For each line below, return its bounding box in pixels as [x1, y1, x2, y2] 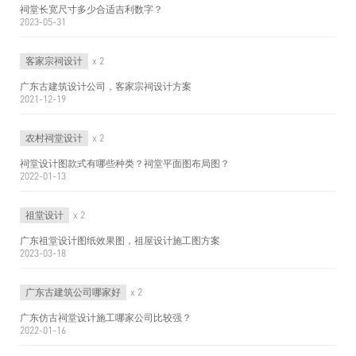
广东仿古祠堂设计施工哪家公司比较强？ [20, 311, 192, 323]
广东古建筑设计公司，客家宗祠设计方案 [20, 80, 192, 92]
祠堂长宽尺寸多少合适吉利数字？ [20, 3, 163, 15]
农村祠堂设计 [25, 132, 83, 144]
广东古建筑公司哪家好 [25, 286, 121, 298]
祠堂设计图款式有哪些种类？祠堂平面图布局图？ [20, 157, 230, 169]
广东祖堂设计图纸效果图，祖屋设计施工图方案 [20, 234, 220, 246]
